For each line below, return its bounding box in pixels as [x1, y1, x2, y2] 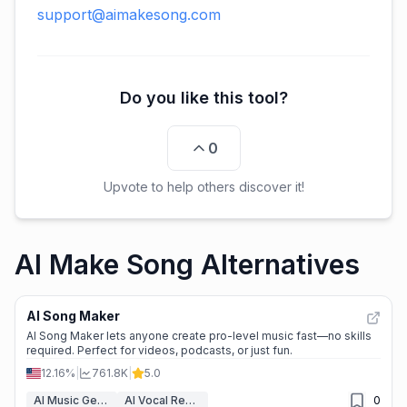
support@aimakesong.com [37, 5, 221, 24]
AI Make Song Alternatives [15, 248, 360, 281]
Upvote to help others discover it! [103, 179, 304, 194]
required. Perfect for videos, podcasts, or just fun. [26, 343, 293, 357]
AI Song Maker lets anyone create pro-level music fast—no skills [26, 329, 372, 342]
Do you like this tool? [119, 88, 288, 107]
